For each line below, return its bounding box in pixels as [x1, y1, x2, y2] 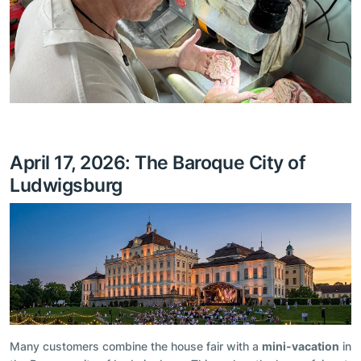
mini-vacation [262, 339, 339, 354]
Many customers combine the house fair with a [10, 339, 262, 354]
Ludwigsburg [10, 172, 122, 197]
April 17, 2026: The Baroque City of [10, 150, 306, 174]
